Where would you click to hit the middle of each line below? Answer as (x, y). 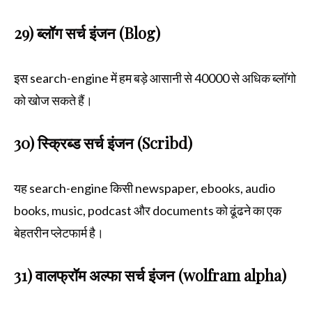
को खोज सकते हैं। (53, 100)
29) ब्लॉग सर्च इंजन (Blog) (87, 32)
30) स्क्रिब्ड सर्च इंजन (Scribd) (103, 142)
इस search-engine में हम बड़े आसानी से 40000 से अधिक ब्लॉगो (155, 78)
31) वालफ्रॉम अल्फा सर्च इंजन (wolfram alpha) (150, 275)
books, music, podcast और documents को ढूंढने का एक (148, 210)
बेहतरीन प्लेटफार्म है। (61, 232)
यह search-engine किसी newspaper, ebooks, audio (145, 188)
